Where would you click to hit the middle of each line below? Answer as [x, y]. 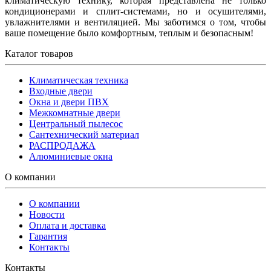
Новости [47, 214]
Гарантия [48, 236]
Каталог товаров [39, 53]
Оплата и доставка [67, 225]
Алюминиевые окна [71, 156]
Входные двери [61, 91]
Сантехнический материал [84, 134]
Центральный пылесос [76, 123]
